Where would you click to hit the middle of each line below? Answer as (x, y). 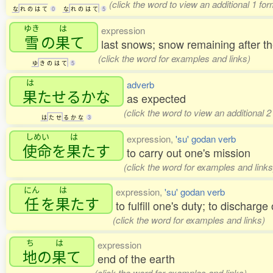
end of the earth (136, 259)
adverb (140, 85)
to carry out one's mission (189, 153)
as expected (156, 98)
